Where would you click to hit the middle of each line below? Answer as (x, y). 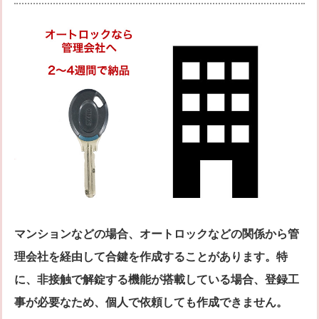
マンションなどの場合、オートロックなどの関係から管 (157, 234)
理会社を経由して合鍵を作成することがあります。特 (151, 256)
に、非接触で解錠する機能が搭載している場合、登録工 (157, 279)
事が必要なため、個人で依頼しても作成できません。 (151, 302)
